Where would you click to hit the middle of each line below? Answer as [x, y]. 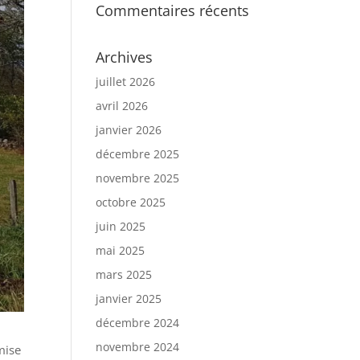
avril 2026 [122, 106]
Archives [125, 57]
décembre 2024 [138, 323]
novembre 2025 [138, 178]
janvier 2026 [129, 130]
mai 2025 [121, 250]
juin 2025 [121, 226]
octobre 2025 [131, 202]
